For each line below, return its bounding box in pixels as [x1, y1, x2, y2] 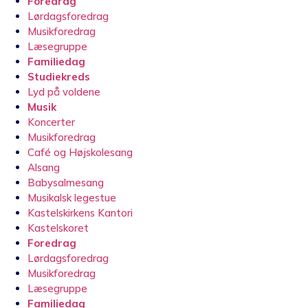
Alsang [27, 160, 60, 174]
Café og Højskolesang [27, 145, 133, 159]
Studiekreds [27, 69, 90, 83]
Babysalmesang [27, 175, 104, 189]
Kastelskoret [27, 221, 89, 234]
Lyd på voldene [27, 85, 100, 98]
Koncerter [27, 115, 75, 129]
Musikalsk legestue [27, 190, 116, 204]
